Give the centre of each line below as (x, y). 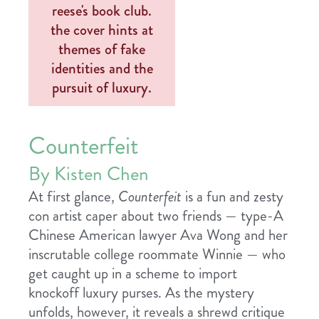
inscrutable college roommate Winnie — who (157, 255)
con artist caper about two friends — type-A (156, 216)
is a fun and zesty (234, 197)
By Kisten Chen (89, 174)
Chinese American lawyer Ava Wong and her (158, 235)
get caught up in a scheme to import (133, 274)
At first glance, (73, 197)
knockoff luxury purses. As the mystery (141, 293)
